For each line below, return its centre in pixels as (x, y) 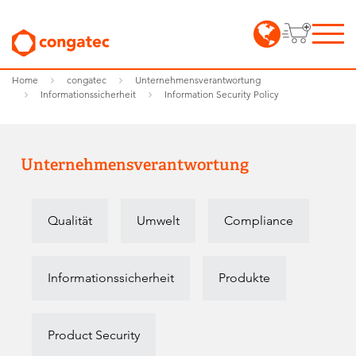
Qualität (70, 221)
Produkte (244, 278)
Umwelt (158, 221)
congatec (87, 80)
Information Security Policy (222, 94)
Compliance (259, 221)
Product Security (94, 335)
